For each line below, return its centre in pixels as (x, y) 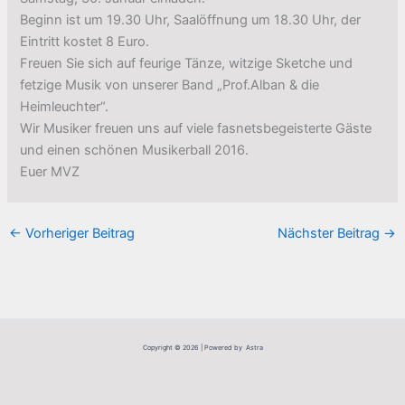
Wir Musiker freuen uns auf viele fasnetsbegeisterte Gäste (196, 128)
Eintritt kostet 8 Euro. (85, 41)
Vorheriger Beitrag (78, 233)
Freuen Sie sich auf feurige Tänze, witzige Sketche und (187, 63)
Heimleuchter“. (65, 106)
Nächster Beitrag (331, 233)
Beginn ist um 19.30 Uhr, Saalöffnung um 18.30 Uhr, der (191, 19)
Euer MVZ (50, 171)
